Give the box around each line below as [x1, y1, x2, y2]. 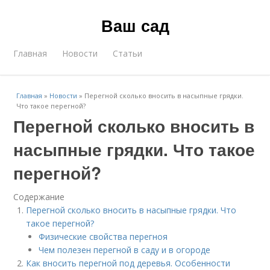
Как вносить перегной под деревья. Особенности [26, 257, 231, 269]
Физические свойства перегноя [39, 231, 168, 242]
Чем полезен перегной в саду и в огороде [39, 244, 211, 256]
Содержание [13, 191, 65, 202]
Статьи [113, 48, 143, 59]
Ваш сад [101, 14, 169, 37]
